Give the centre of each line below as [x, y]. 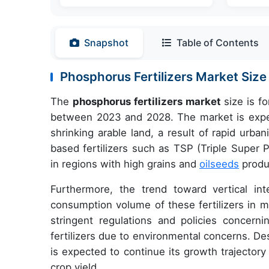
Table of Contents [218, 43]
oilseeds [219, 164]
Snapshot [106, 43]
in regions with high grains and [125, 164]
